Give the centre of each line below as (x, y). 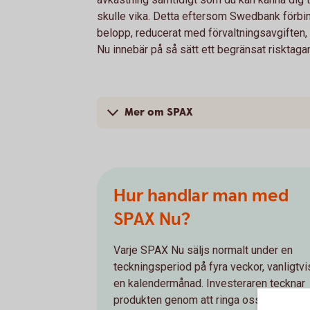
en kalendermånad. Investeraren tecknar (209, 283)
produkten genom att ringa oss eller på (207, 300)
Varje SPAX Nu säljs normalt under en (203, 250)
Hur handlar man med (201, 196)
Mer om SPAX (159, 112)
